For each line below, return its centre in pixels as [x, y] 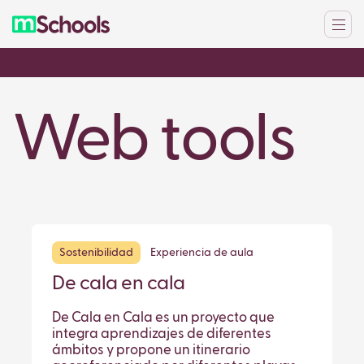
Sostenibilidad [96, 253]
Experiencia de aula [202, 253]
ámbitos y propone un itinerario [151, 351]
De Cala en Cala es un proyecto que [163, 318]
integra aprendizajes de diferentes [162, 334]
